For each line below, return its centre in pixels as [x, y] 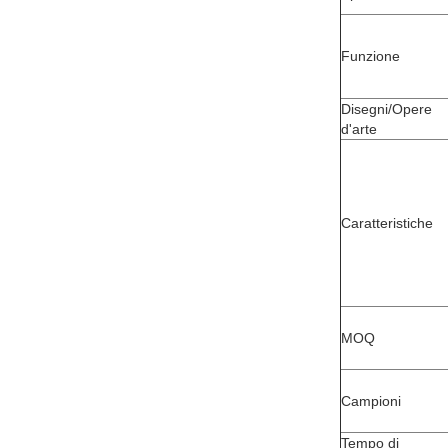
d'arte [359, 129]
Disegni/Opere [386, 109]
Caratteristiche [387, 223]
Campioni [371, 401]
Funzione [370, 56]
